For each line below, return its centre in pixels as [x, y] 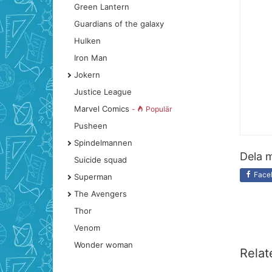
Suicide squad [100, 160]
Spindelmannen [103, 143]
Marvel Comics [103, 109]
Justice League [103, 92]
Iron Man [91, 58]
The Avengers [100, 194]
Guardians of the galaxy [119, 24]
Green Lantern [102, 7]
